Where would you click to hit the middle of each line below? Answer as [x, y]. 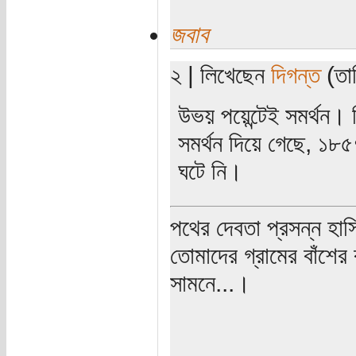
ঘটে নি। [210, 171]
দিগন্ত [295, 75]
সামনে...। [210, 283]
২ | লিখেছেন [220, 75]
